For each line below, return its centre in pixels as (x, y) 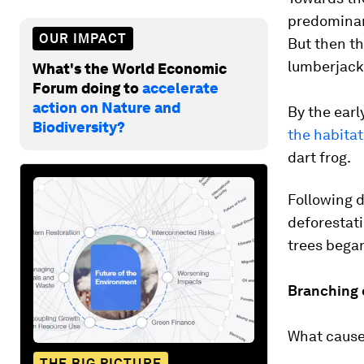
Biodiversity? (79, 127)
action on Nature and (106, 107)
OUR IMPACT (83, 38)
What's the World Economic (130, 68)
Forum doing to (87, 88)
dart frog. (319, 157)
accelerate (180, 88)
